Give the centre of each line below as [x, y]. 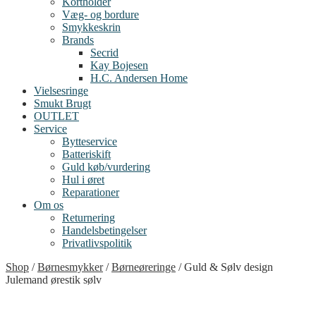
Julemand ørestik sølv [54, 279]
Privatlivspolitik [97, 243]
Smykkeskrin [91, 27]
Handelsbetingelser [104, 230]
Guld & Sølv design [229, 267]
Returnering [89, 217]
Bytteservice [90, 141]
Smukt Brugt [62, 103]
